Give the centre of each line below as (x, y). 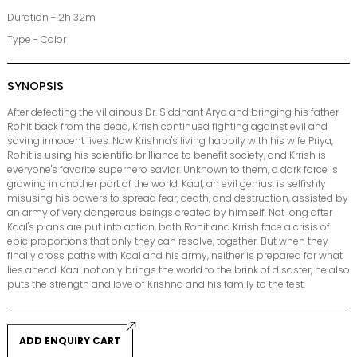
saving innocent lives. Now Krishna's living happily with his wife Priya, (170, 141)
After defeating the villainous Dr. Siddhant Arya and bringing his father (173, 112)
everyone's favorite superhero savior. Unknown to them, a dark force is (173, 170)
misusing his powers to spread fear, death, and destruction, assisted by (178, 198)
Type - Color (37, 40)
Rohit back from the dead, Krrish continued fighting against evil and (167, 127)
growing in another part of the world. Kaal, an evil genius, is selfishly (167, 184)
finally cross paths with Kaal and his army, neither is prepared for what (175, 256)
